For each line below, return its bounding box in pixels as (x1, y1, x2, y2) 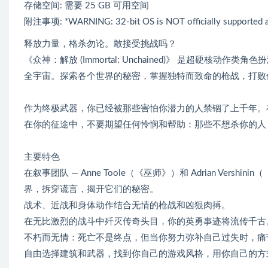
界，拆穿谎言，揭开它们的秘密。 (24, 184, 159, 194)
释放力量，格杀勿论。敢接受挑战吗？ (24, 39, 176, 48)
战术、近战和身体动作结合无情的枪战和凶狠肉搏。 (24, 200, 230, 210)
